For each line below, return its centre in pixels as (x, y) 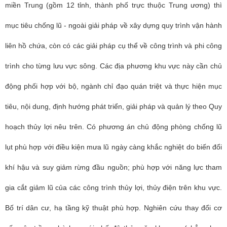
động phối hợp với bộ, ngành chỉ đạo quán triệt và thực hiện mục (113, 86)
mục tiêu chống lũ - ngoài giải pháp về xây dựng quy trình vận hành (113, 25)
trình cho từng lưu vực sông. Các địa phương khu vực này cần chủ (113, 66)
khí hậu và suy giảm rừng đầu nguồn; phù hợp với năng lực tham (113, 167)
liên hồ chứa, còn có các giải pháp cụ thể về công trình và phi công (113, 46)
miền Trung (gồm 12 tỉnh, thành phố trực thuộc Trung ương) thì (113, 5)
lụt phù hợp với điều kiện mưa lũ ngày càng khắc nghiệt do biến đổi (113, 147)
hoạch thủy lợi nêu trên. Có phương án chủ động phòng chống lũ (113, 127)
